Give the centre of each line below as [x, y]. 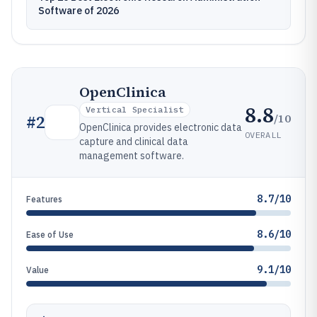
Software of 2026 [79, 11]
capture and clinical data [134, 142]
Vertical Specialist [135, 109]
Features [44, 199]
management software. [132, 156]
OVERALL [263, 134]
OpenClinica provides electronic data [161, 127]
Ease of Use [50, 235]
